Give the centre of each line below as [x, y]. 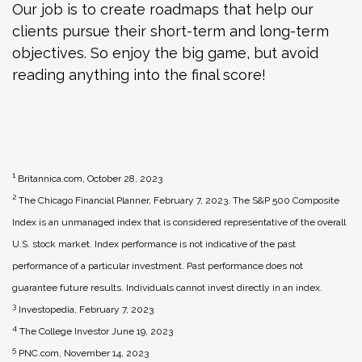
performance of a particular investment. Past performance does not [158, 265]
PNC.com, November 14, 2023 [84, 353]
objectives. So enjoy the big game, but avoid [165, 53]
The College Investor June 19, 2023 [96, 331]
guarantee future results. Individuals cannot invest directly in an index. [167, 287]
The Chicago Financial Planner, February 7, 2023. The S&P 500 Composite [179, 200]
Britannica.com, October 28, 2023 [90, 178]
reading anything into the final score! [139, 74]
